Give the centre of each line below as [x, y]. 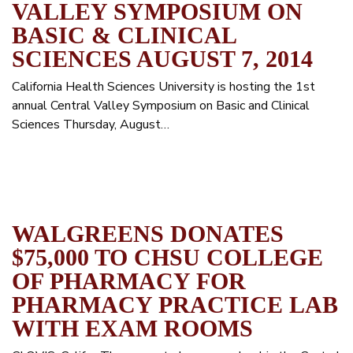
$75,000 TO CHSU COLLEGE [167, 257]
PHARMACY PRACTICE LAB [175, 305]
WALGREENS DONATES [148, 234]
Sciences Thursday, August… [91, 124]
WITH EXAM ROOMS [132, 328]
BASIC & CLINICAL [124, 35]
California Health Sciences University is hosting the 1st [163, 87]
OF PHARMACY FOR [129, 281]
